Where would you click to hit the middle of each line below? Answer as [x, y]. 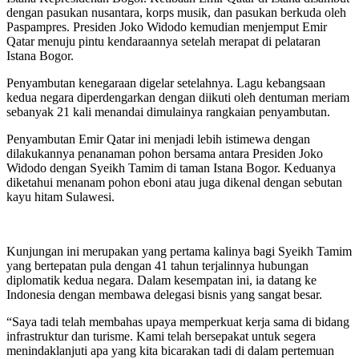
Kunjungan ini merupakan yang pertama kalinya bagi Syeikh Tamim [179, 251]
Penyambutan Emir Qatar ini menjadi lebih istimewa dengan [158, 139]
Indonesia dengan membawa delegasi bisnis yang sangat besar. [164, 294]
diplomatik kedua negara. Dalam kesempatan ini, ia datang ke [161, 280]
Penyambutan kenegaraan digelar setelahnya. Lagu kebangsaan [166, 83]
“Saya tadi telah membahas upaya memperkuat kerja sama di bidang [178, 321]
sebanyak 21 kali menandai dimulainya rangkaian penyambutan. [168, 111]
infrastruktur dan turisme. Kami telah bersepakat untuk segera [161, 336]
